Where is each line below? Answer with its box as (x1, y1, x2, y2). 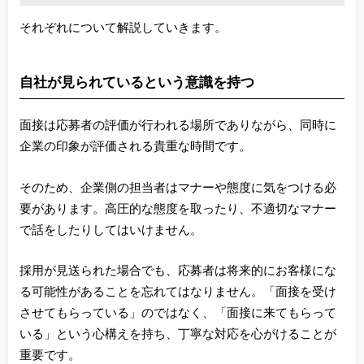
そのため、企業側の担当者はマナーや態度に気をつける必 (19, 181, 336, 195)
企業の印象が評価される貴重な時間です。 (19, 140, 251, 154)
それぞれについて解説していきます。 (19, 21, 227, 35)
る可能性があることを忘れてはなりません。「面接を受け (19, 286, 336, 300)
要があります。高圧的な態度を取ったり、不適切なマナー (19, 202, 336, 216)
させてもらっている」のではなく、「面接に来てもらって (19, 307, 336, 321)
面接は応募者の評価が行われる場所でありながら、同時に (19, 119, 336, 132)
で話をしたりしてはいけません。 (19, 223, 202, 237)
